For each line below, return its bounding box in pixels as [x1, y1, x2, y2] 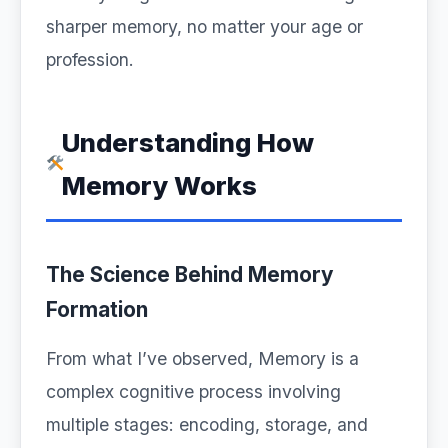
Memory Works [62, 170, 258, 201]
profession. [46, 49, 134, 70]
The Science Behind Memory [46, 262, 334, 287]
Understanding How [62, 127, 315, 158]
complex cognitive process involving [46, 381, 341, 402]
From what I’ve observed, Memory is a [46, 348, 359, 369]
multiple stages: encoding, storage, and [46, 414, 368, 435]
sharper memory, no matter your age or [46, 16, 363, 37]
